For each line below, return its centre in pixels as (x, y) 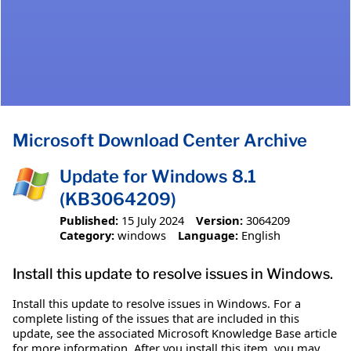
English (261, 235)
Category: (87, 235)
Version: (219, 220)
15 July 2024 (153, 220)
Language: (208, 235)
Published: (89, 220)
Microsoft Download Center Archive (160, 141)
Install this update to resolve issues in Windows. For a (157, 303)
